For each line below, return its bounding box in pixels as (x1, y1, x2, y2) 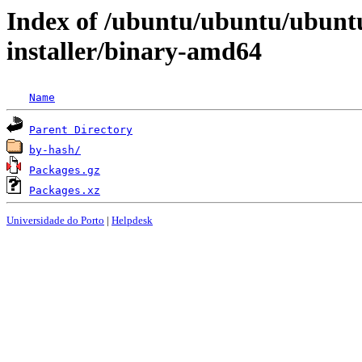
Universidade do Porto (6, 213, 104, 226)
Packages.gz (29, 164, 100, 177)
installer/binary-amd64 (6, 36, 262, 65)
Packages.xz (29, 184, 100, 197)
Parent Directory (29, 124, 133, 137)
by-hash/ (29, 144, 81, 157)
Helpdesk (112, 213, 153, 226)
